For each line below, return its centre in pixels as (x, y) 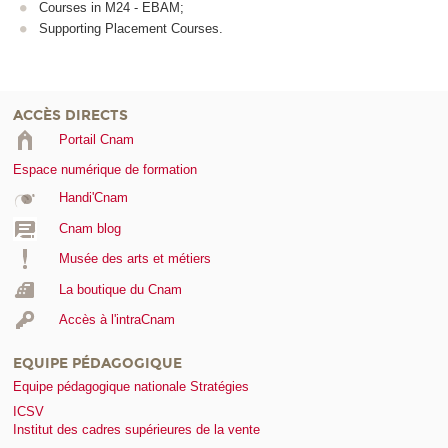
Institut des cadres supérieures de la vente (136, 430)
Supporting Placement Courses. (131, 29)
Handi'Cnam (93, 198)
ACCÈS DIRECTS (70, 116)
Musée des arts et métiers (134, 259)
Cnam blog (89, 228)
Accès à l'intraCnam (116, 320)
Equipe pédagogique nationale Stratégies (131, 387)
